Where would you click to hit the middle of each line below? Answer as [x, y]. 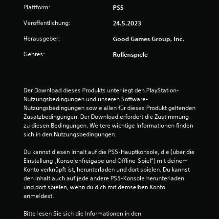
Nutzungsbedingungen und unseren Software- [86, 99]
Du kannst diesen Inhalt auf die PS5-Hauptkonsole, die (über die [109, 152]
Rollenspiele [130, 54]
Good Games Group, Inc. [149, 39]
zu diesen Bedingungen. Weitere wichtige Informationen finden [108, 125]
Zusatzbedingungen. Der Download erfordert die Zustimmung [106, 117]
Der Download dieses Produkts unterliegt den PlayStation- [101, 90]
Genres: [34, 54]
